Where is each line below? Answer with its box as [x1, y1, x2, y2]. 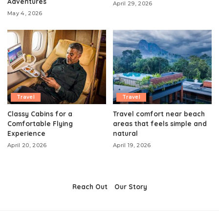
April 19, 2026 [113, 141, 151, 149]
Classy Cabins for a [7, 109, 72, 118]
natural [113, 129, 138, 137]
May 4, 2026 [7, 10, 43, 17]
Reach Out [72, 182, 108, 191]
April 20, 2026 [7, 141, 47, 149]
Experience [7, 129, 45, 137]
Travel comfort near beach [113, 109, 205, 118]
